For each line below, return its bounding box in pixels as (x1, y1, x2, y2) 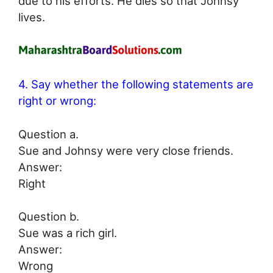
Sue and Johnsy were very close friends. (18, 143, 233, 157)
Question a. (18, 127, 79, 141)
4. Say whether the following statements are (18, 77, 253, 91)
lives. (18, 10, 45, 24)
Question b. (18, 210, 79, 224)
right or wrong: (18, 93, 96, 107)
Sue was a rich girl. (18, 226, 117, 240)
